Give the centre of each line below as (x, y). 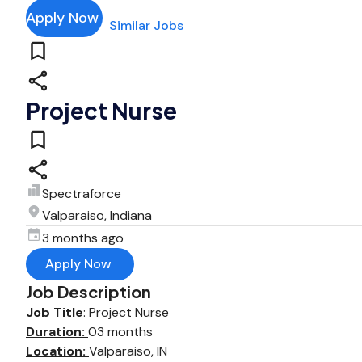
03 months (120, 332)
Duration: (57, 332)
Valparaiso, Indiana (97, 215)
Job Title (55, 312)
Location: (57, 351)
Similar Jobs (146, 25)
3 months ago (83, 238)
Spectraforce (82, 194)
